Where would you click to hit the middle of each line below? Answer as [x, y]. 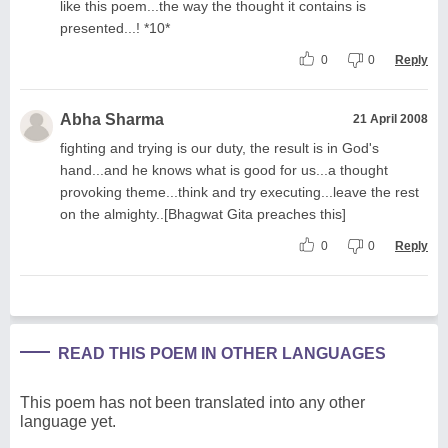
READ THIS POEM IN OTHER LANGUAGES [222, 353]
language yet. [68, 421]
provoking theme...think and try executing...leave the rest [239, 191]
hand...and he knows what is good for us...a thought [224, 169]
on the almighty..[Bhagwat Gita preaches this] [203, 213]
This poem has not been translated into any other [192, 402]
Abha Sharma [112, 119]
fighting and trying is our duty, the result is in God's [219, 147]
